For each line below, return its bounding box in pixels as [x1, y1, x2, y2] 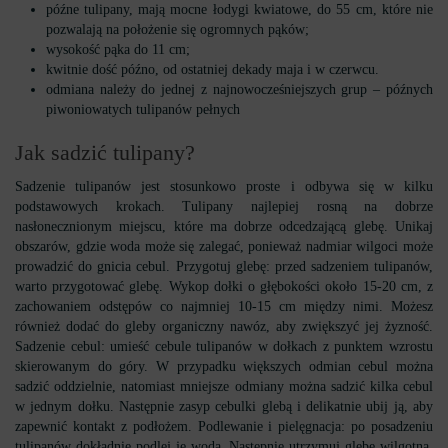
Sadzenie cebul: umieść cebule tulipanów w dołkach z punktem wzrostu [15, 339, 433, 354]
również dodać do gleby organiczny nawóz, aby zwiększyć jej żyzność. [15, 319, 433, 334]
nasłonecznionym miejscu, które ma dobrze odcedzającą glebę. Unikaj [15, 219, 433, 234]
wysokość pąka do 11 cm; [45, 42, 190, 57]
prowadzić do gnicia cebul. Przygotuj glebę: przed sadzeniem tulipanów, [15, 259, 433, 274]
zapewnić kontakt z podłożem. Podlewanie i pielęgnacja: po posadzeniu [15, 419, 433, 434]
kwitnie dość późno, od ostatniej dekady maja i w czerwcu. [45, 62, 379, 77]
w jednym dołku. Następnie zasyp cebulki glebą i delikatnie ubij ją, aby [15, 399, 433, 414]
